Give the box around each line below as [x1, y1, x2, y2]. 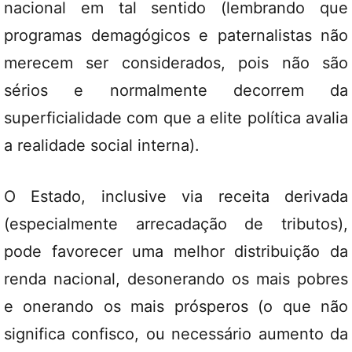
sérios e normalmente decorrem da [4, 81, 348, 100]
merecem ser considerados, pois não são [4, 53, 348, 72]
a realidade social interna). [4, 136, 200, 155]
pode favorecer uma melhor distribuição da [4, 242, 348, 261]
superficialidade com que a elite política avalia [4, 108, 348, 127]
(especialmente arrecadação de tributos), [4, 214, 348, 233]
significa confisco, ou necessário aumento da [4, 324, 348, 343]
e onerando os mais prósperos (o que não [4, 297, 348, 316]
